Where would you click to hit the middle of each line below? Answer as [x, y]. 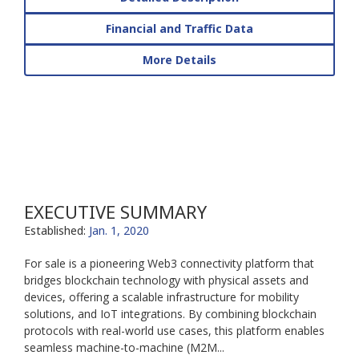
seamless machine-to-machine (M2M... [124, 347]
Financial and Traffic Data [179, 28]
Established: [56, 230]
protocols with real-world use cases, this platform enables [174, 331]
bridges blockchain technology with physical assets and [166, 280]
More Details [179, 60]
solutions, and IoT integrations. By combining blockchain [170, 314]
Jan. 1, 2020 [119, 230]
